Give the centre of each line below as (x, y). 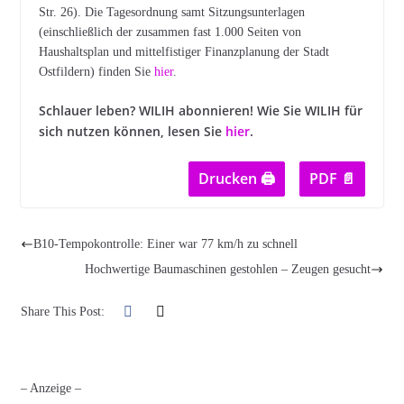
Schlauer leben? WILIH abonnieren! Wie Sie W (177, 110)
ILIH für (339, 110)
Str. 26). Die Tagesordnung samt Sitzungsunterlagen (171, 12)
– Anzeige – (50, 388)
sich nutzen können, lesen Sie (132, 131)
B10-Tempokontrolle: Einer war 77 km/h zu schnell (165, 244)
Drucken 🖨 (237, 179)
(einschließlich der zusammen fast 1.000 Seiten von (170, 32)
